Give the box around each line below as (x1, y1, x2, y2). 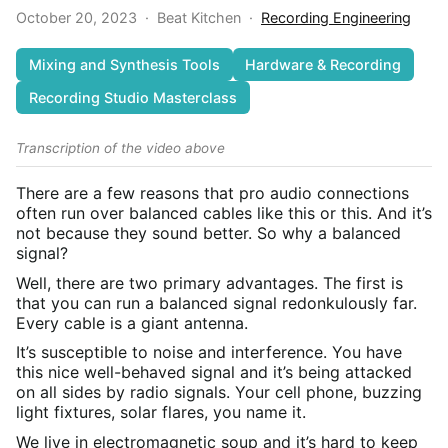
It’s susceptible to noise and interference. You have (16, 342, 402, 363)
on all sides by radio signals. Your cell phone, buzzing (16, 382, 422, 403)
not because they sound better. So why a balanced (16, 223, 401, 244)
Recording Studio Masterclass (28, 89, 237, 107)
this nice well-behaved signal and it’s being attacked (16, 362, 412, 383)
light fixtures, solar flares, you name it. (16, 402, 306, 423)
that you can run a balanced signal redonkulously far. (16, 292, 417, 313)
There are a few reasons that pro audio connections (16, 183, 409, 204)
